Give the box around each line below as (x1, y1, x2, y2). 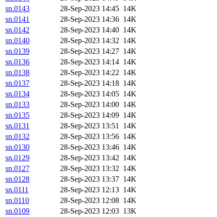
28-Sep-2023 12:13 (60, 186, 119, 194)
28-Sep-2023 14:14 (60, 58, 119, 66)
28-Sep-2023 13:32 (60, 164, 119, 173)
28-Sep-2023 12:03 (60, 207, 119, 216)
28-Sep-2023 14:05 (60, 90, 119, 98)
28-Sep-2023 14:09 (60, 111, 119, 120)
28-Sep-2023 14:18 (60, 79, 119, 88)
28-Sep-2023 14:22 (60, 68, 119, 77)
